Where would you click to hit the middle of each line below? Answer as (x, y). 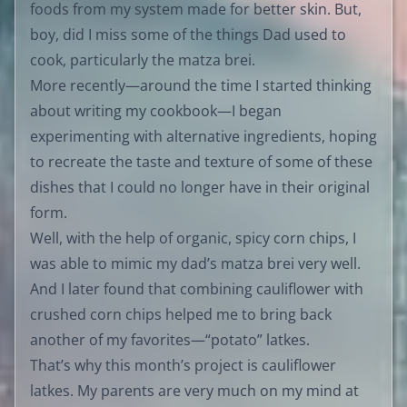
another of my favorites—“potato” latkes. (170, 339)
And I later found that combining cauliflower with (197, 288)
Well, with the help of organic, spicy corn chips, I (193, 238)
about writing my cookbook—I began (156, 110)
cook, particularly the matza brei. (143, 60)
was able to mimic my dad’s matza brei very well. (195, 263)
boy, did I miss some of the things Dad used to (188, 34)
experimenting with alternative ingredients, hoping (203, 136)
